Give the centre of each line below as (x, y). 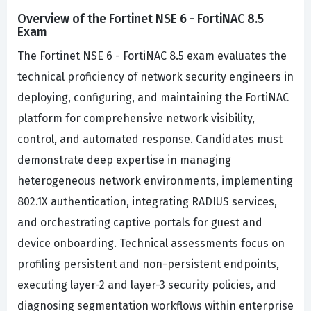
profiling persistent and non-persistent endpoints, (148, 264)
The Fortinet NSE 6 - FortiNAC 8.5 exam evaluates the (152, 56)
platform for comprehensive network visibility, (136, 119)
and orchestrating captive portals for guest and (140, 223)
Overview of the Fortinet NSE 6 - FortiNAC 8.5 (141, 19)
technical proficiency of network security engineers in (155, 77)
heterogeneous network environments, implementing (155, 181)
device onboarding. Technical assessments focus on (151, 244)
